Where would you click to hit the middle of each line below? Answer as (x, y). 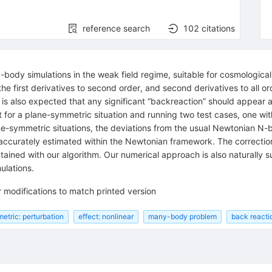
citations (219, 28)
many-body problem (182, 216)
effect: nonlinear (106, 216)
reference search (117, 28)
